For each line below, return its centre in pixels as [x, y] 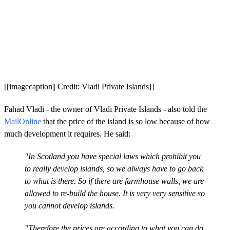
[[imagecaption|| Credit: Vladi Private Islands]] [79, 86]
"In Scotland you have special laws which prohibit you [113, 156]
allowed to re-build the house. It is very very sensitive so [115, 193]
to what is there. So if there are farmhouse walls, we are [114, 181]
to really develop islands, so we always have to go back [114, 168]
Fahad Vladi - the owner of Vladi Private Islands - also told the [106, 109]
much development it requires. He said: [67, 133]
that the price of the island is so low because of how [126, 121]
